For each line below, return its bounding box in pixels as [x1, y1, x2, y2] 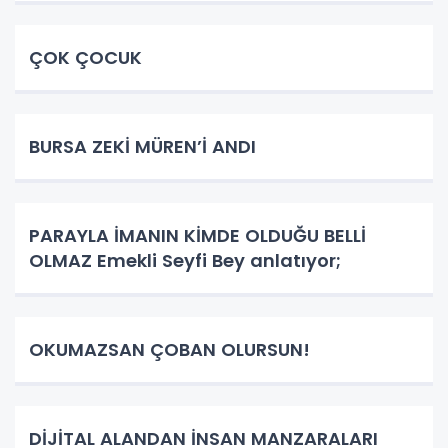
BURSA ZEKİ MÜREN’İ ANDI [29, 133, 291, 159]
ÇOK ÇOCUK [29, 44, 142, 70]
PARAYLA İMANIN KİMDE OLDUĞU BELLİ [29, 222, 366, 248]
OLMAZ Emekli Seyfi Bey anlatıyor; [29, 247, 341, 273]
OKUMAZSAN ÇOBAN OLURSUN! [29, 336, 310, 362]
